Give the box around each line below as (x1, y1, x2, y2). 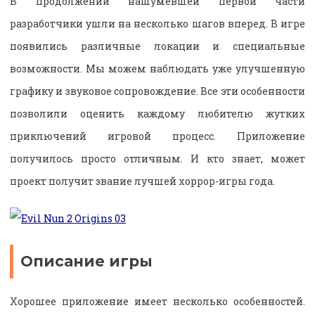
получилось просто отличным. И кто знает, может (10, 152, 305, 166)
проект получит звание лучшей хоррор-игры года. (10, 174, 275, 188)
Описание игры (20, 252, 153, 271)
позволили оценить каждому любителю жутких (10, 107, 305, 121)
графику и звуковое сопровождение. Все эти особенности (10, 84, 305, 98)
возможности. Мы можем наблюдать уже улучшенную (10, 62, 305, 76)
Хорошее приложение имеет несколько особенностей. (10, 295, 305, 309)
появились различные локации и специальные (10, 39, 305, 53)
